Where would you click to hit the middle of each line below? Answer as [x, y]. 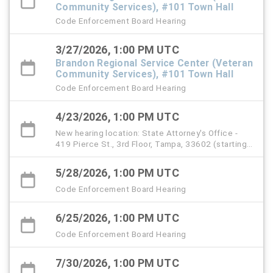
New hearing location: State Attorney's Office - [147, 133]
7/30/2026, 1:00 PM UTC [117, 263]
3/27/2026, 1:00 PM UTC [117, 50]
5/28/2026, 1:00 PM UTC [117, 173]
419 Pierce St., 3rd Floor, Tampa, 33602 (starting [151, 144]
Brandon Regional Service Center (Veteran [154, 63]
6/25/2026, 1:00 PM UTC [117, 218]
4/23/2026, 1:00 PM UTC [117, 117]
